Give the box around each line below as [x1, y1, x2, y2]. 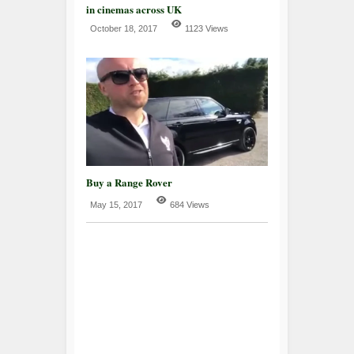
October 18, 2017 [90, 23, 157, 33]
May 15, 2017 [90, 199, 142, 209]
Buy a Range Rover [86, 174, 172, 190]
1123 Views [185, 23, 228, 33]
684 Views [170, 199, 209, 209]
